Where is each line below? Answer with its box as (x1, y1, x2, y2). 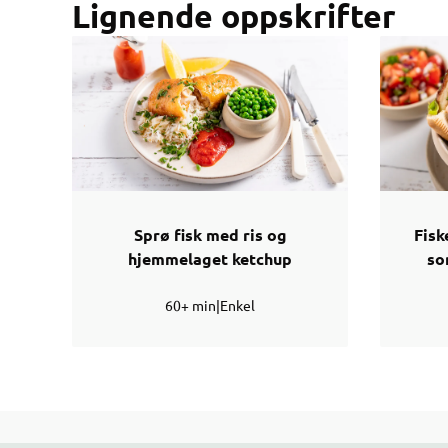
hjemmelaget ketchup (128, 248, 292, 270)
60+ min (165, 296, 216, 315)
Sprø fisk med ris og (133, 224, 287, 246)
